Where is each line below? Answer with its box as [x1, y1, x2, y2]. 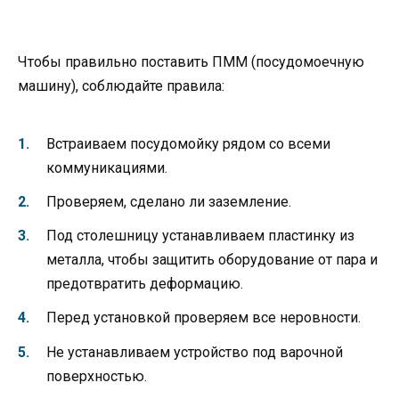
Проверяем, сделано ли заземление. [46, 193, 291, 211]
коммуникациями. [46, 159, 167, 176]
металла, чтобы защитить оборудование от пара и [46, 251, 378, 269]
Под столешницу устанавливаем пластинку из [46, 227, 354, 245]
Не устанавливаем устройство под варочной [46, 343, 343, 361]
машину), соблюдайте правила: [18, 77, 224, 94]
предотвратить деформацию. [46, 275, 243, 293]
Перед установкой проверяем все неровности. [46, 309, 361, 327]
